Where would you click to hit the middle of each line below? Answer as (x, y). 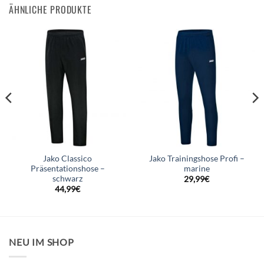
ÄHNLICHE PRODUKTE (50, 10)
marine (197, 169)
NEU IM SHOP (42, 242)
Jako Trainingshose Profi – (197, 159)
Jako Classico (67, 159)
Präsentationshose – (67, 169)
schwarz (67, 179)
